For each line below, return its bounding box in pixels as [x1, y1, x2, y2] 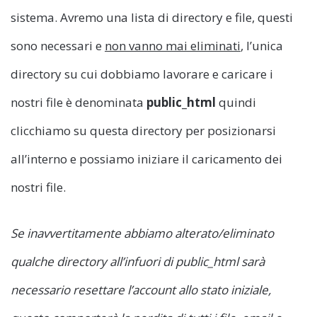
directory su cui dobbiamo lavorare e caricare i [11, 66, 273, 83]
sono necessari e [11, 38, 105, 54]
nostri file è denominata [11, 94, 146, 111]
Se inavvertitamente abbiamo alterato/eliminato [11, 225, 274, 242]
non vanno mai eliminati [105, 38, 241, 54]
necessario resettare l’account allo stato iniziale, [11, 282, 271, 299]
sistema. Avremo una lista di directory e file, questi [11, 9, 293, 26]
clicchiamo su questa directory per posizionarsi [11, 122, 276, 139]
